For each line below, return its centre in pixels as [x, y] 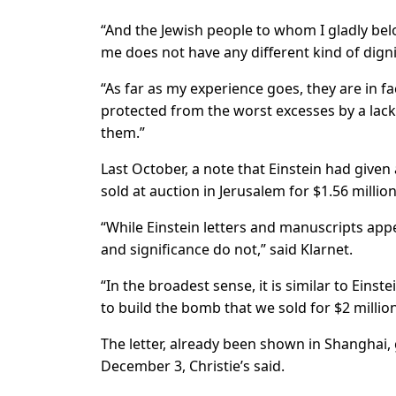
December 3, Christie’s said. [193, 366]
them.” [123, 133]
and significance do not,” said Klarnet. [227, 250]
